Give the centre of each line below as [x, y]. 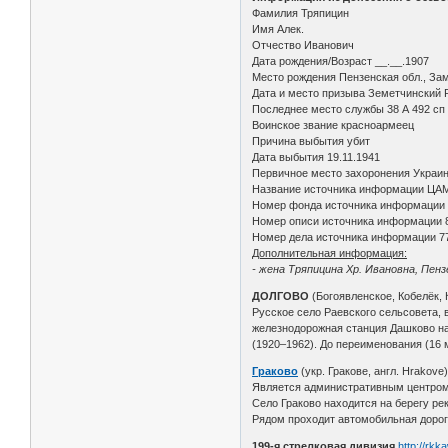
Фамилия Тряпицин [301, 12]
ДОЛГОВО [281, 295]
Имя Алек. [278, 28]
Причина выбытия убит [311, 140]
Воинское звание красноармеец [333, 124]
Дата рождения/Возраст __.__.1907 [341, 60]
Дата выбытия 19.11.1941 [316, 156]
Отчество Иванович [303, 44]
